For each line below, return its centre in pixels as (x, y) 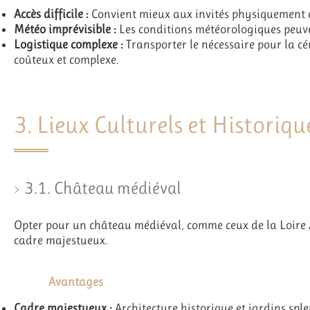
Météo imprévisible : (65, 29)
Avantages (76, 282)
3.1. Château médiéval (103, 188)
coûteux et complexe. (66, 59)
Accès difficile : (51, 13)
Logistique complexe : (69, 44)
